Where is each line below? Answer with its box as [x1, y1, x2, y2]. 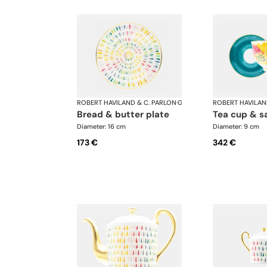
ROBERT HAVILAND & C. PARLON [77, 98, 176, 107]
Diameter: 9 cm [212, 122, 259, 131]
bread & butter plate [83, 108, 169, 120]
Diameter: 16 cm [77, 122, 126, 131]
